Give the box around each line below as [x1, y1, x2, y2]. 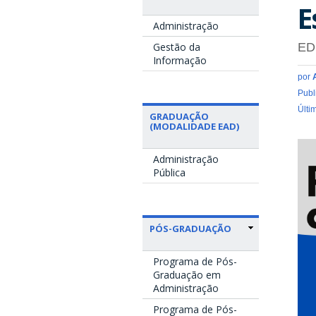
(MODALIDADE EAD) [150, 119, 239, 133]
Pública [153, 165, 186, 179]
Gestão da [153, 39, 200, 54]
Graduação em [153, 267, 221, 281]
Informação [153, 53, 207, 67]
